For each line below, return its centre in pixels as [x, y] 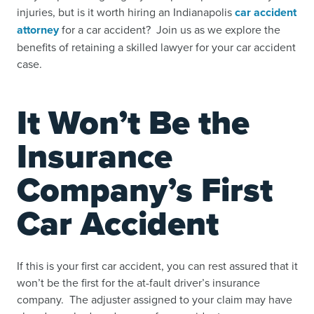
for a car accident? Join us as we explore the [170, 29]
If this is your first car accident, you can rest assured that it [157, 265]
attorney [38, 29]
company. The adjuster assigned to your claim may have [155, 299]
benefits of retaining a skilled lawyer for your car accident [156, 47]
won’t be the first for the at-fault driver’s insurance [138, 282]
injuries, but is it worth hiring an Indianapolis [126, 12]
